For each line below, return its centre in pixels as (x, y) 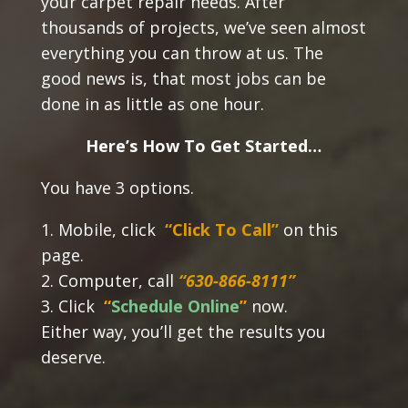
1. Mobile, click (100, 230)
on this (308, 230)
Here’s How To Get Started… (204, 146)
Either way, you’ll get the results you (183, 332)
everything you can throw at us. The (182, 53)
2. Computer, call (109, 281)
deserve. (75, 357)
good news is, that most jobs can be (183, 79)
